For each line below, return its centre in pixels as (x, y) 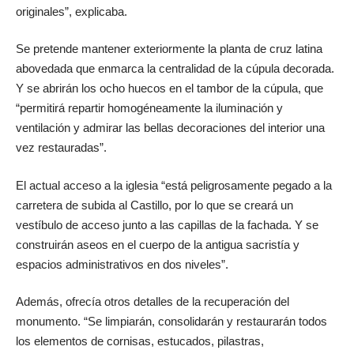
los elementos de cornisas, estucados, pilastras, (140, 341)
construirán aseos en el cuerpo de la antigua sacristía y (158, 244)
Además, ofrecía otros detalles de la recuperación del (153, 302)
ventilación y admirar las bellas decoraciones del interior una (170, 128)
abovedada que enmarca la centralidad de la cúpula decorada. (175, 69)
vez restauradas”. (61, 148)
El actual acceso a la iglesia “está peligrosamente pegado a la (174, 185)
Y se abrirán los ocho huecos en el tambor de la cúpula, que (169, 88)
